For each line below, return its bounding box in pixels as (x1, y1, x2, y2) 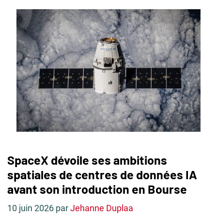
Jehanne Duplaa (70, 203, 133, 213)
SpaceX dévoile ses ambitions (7, 153, 167, 167)
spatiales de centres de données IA (7, 167, 197, 182)
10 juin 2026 (7, 203, 54, 213)
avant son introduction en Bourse (7, 182, 187, 196)
